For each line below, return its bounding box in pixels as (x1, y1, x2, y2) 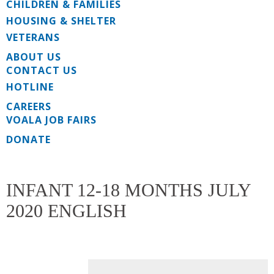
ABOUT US (6, 50, 61, 64)
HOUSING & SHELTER (6, 14, 116, 28)
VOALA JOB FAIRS (6, 113, 97, 127)
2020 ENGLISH (6, 201, 127, 221)
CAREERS (6, 100, 51, 114)
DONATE (6, 133, 51, 147)
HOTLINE (6, 80, 54, 94)
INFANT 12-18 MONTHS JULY (6, 180, 251, 201)
